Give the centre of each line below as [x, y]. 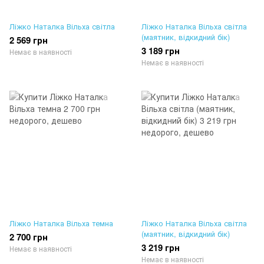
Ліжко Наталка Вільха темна [61, 223]
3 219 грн [161, 248]
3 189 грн [161, 51]
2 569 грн [29, 40]
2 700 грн [29, 237]
